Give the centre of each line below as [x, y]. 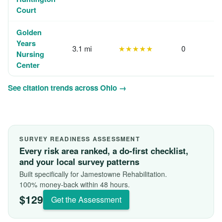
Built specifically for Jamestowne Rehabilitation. [93, 174]
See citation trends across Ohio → [67, 88]
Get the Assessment [86, 199]
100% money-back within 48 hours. [75, 184]
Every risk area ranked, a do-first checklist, [104, 150]
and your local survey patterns [80, 161]
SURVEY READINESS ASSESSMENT [80, 139]
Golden [29, 32]
